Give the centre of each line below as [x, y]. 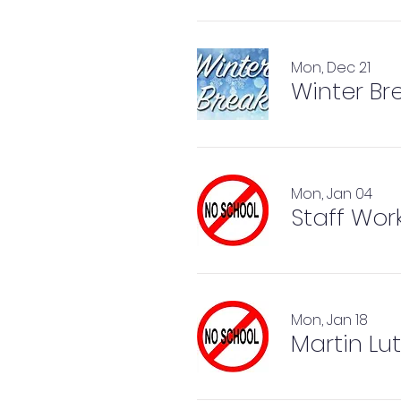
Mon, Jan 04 [332, 194]
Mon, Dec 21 [331, 68]
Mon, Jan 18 [329, 320]
